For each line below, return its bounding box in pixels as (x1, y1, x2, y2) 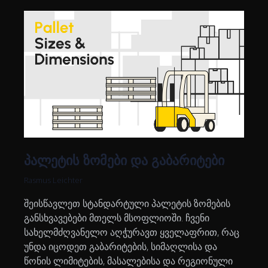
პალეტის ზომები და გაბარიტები (24, 151, 224, 169)
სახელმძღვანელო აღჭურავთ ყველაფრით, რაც (24, 226, 239, 239)
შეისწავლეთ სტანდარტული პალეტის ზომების (24, 197, 230, 211)
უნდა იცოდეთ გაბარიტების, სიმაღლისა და (24, 240, 217, 254)
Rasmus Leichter (24, 175, 83, 186)
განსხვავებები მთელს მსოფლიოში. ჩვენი (24, 211, 209, 225)
